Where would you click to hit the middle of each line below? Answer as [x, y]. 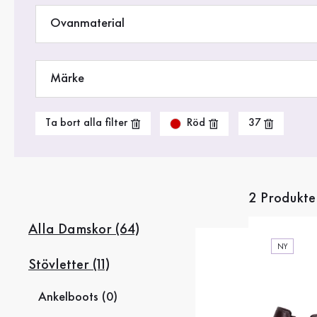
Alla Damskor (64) [84, 230]
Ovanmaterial [87, 24]
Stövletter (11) [69, 265]
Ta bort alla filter [86, 123]
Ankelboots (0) [78, 297]
